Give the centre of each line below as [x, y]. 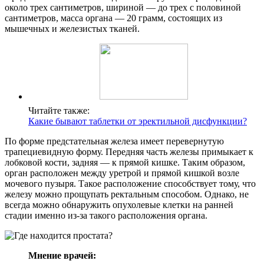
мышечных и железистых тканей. [72, 28]
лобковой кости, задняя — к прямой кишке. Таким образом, [125, 162]
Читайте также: [59, 110]
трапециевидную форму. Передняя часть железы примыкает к [129, 151]
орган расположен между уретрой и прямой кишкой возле [122, 173]
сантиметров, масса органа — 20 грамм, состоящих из [113, 18]
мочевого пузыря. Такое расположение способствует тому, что [130, 183]
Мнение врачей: [62, 255]
